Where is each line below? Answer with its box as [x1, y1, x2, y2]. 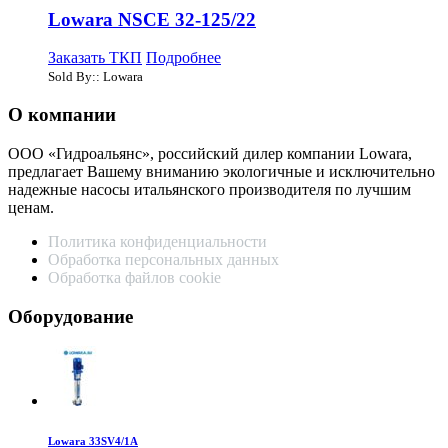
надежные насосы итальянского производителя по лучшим [8, 180, 411, 198]
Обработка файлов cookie [48, 268, 221, 286]
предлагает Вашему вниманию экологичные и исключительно [8, 162, 435, 180]
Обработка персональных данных [48, 250, 283, 268]
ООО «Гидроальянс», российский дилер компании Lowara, [8, 144, 412, 162]
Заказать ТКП [48, 49, 142, 67]
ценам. [8, 198, 54, 216]
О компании [8, 104, 116, 126]
